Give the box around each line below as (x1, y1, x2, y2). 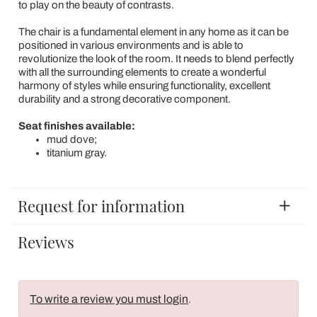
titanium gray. (46, 147, 107, 158)
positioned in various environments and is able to (18, 40, 243, 51)
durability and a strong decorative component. (18, 93, 231, 105)
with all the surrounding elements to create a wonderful (18, 67, 266, 78)
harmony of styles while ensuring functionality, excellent (18, 80, 270, 91)
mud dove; (46, 134, 97, 145)
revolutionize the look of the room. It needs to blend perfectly (18, 53, 294, 64)
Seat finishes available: (18, 120, 135, 132)
